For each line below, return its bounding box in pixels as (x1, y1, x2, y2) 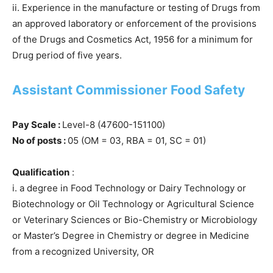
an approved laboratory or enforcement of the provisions (12, 17, 257, 29)
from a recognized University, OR (12, 245, 154, 257)
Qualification (12, 166, 69, 178)
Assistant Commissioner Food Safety (12, 82, 245, 97)
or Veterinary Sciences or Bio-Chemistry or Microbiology (12, 213, 257, 225)
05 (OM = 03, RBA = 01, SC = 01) (68, 134, 206, 146)
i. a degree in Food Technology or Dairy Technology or (12, 182, 246, 194)
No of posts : (12, 134, 68, 146)
